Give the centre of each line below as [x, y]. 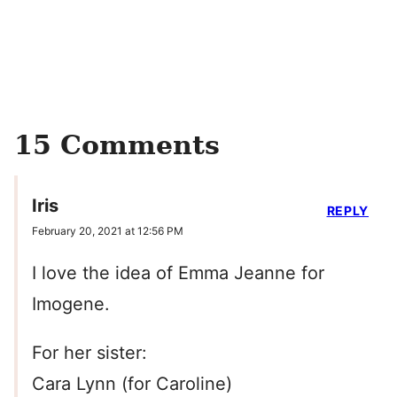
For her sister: [90, 353]
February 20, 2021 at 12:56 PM [108, 231]
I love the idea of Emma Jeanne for [178, 273]
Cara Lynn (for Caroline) [132, 384]
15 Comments [117, 145]
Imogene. [71, 304]
